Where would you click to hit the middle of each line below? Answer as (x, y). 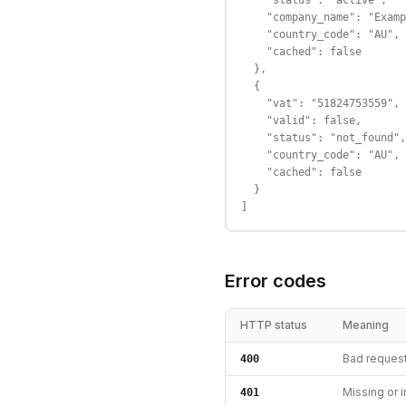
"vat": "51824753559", (320, 103)
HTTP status (274, 325)
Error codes (275, 281)
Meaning (366, 325)
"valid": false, (301, 121)
